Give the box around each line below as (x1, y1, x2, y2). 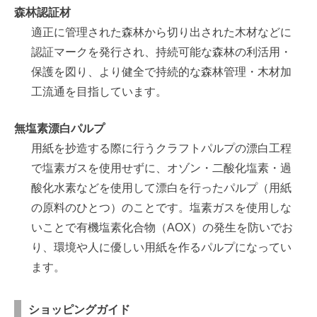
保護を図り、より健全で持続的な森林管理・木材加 (31, 66, 292, 79)
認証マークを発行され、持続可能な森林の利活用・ (31, 46, 292, 59)
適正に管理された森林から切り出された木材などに (31, 26, 292, 39)
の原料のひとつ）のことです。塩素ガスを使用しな (31, 202, 292, 214)
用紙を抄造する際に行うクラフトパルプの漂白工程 (31, 142, 292, 155)
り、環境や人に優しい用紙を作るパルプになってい (31, 241, 292, 254)
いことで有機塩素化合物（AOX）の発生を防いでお (31, 221, 293, 234)
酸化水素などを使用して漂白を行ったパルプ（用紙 (31, 182, 292, 195)
